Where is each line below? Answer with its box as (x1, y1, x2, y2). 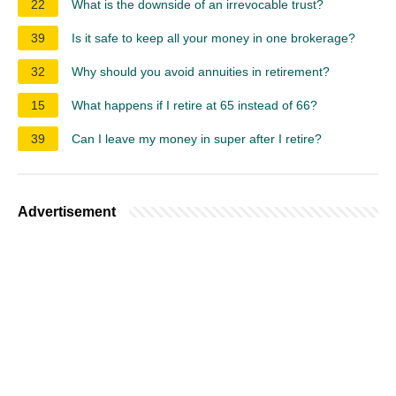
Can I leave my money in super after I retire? (72, 131, 322, 146)
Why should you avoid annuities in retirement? (72, 64, 330, 79)
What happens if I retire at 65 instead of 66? (72, 97, 317, 112)
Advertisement (18, 203, 116, 219)
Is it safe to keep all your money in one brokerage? (72, 30, 355, 45)
